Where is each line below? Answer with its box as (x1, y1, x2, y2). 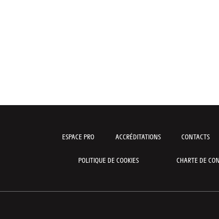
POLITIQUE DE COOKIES (78, 155, 139, 164)
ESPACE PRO (62, 131, 94, 141)
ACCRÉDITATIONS (115, 131, 161, 141)
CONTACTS (181, 131, 210, 141)
